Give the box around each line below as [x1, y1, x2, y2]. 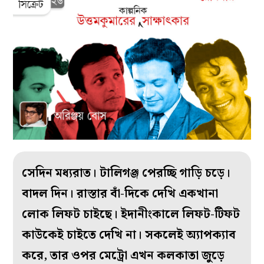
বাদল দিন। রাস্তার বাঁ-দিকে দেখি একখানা [22, 184, 219, 204]
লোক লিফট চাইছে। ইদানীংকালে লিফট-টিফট [22, 205, 240, 225]
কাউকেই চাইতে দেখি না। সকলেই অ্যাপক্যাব [22, 226, 236, 245]
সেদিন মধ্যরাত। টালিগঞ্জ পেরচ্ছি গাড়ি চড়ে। [22, 164, 231, 183]
